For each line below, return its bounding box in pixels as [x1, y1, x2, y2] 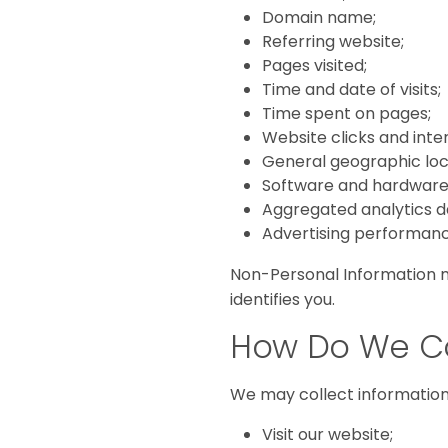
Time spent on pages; [262, 102, 431, 126]
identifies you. [230, 288, 335, 312]
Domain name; [262, 6, 376, 30]
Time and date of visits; [262, 78, 441, 102]
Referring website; [262, 30, 404, 54]
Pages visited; [262, 54, 367, 78]
